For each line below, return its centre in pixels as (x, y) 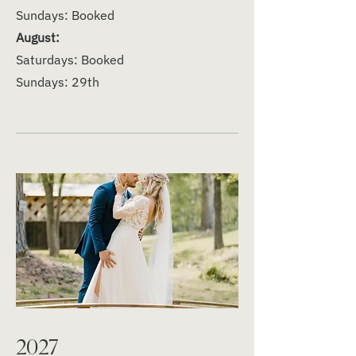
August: (38, 37)
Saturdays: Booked (70, 60)
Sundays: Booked (65, 15)
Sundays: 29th (58, 82)
